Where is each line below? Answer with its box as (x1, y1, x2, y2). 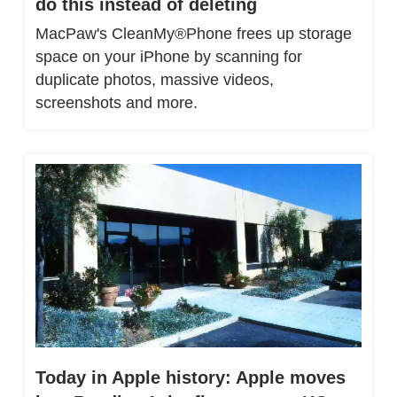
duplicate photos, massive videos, (35, 70, 274, 89)
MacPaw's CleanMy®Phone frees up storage (35, 24, 352, 43)
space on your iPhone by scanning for (35, 47, 302, 66)
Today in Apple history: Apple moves (35, 367, 346, 387)
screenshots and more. (35, 93, 198, 112)
